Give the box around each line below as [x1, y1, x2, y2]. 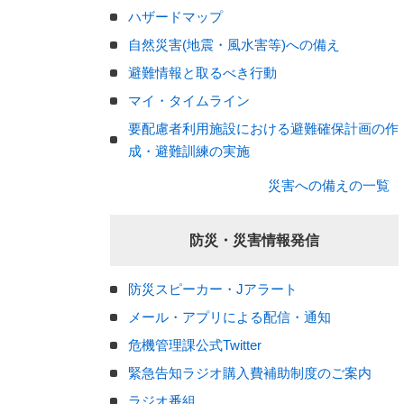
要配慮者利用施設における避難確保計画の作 [128, 121, 399, 136]
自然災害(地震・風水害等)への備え [128, 37, 340, 52]
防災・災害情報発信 [189, 233, 319, 248]
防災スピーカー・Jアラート [128, 281, 298, 297]
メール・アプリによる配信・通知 [128, 309, 331, 325]
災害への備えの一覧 [268, 178, 390, 193]
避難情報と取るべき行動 [128, 65, 277, 80]
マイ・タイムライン [128, 93, 250, 108]
